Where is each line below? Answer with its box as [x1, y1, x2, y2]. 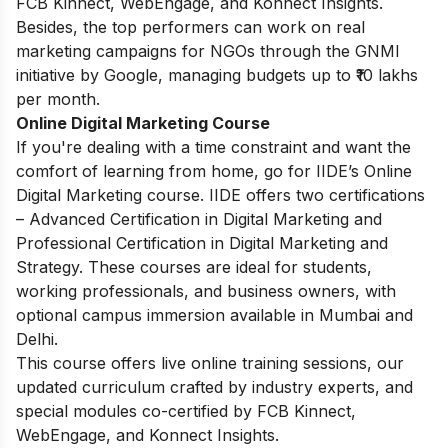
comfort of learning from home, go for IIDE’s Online [16, 160, 412, 181]
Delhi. [16, 328, 58, 349]
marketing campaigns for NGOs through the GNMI [16, 40, 400, 61]
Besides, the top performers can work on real [16, 16, 365, 37]
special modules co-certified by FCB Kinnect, [16, 400, 356, 421]
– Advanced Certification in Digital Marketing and [16, 208, 382, 229]
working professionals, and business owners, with [16, 280, 396, 301]
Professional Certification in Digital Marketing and [16, 232, 388, 253]
